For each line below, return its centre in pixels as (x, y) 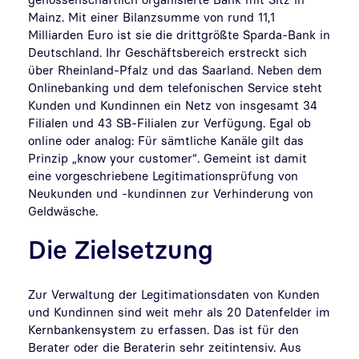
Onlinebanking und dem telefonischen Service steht (175, 87)
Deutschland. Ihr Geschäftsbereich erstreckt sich (167, 52)
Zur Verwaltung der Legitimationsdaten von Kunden (174, 294)
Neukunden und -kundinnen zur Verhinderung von (171, 193)
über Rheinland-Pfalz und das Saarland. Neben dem (175, 69)
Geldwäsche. (63, 210)
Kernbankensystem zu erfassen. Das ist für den (163, 329)
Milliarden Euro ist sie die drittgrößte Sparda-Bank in (179, 34)
